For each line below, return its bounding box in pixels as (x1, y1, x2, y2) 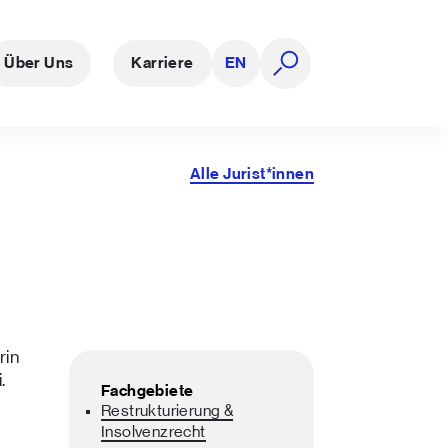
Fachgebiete (100, 383, 194, 400)
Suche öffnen (284, 88, 384, 105)
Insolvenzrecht (100, 424, 206, 441)
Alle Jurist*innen (190, 166, 314, 183)
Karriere (131, 55, 194, 72)
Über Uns (4, 55, 74, 72)
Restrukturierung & (100, 403, 234, 420)
